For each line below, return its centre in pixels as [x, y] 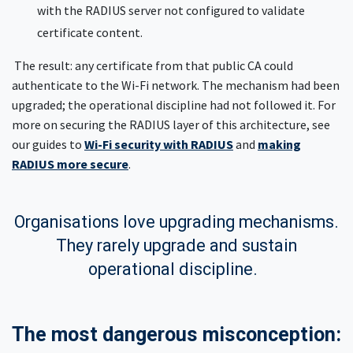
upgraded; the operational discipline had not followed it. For [174, 104]
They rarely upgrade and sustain [176, 245]
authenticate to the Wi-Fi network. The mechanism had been [176, 85]
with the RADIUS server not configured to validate [171, 10]
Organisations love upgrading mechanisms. [176, 221]
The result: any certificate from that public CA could [152, 65]
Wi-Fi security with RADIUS [159, 144]
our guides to [48, 144]
